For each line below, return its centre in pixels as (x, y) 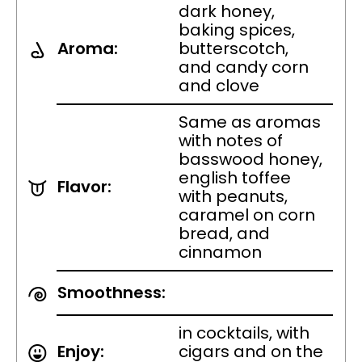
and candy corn (244, 67)
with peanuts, (233, 197)
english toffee (235, 178)
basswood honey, (250, 160)
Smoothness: (112, 293)
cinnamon (220, 253)
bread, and (224, 234)
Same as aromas (250, 122)
